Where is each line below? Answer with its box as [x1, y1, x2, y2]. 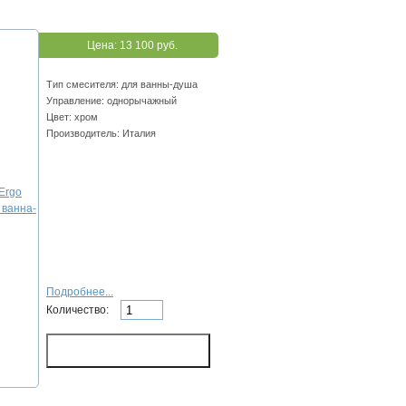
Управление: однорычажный [46, 95, 177, 107]
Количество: [46, 303, 111, 316]
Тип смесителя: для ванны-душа [46, 79, 198, 91]
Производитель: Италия [46, 128, 156, 140]
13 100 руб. [120, 39, 178, 53]
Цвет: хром [46, 111, 98, 123]
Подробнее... [46, 285, 113, 299]
